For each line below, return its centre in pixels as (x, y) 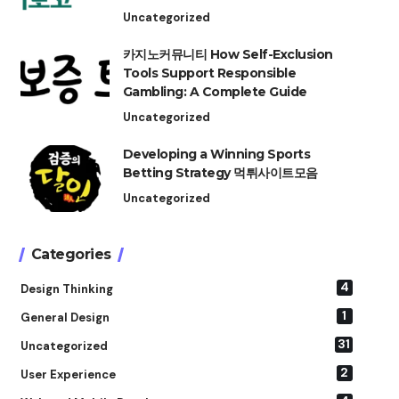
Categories (71, 255)
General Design (65, 318)
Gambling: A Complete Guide (215, 92)
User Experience (68, 375)
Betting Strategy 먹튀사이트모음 (220, 173)
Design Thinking (66, 289)
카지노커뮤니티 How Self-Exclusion (228, 55)
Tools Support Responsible (209, 73)
